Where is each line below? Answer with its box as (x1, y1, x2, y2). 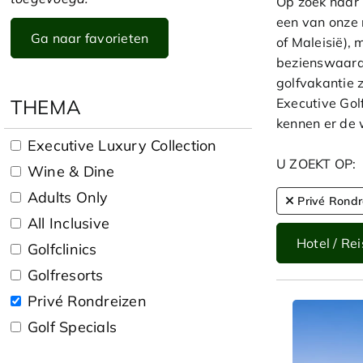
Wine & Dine (28, 161, 115, 181)
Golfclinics (28, 239, 97, 258)
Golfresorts (28, 265, 104, 284)
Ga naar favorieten (31, 29, 149, 46)
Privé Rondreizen (28, 291, 147, 310)
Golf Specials (28, 317, 117, 336)
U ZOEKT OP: (276, 155, 357, 172)
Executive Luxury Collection (28, 135, 217, 155)
